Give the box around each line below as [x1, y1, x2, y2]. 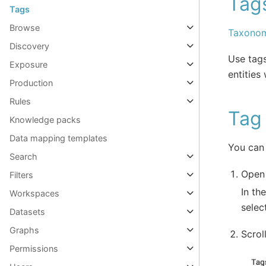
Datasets [9, 207, 45, 217]
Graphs [9, 225, 39, 236]
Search [9, 151, 37, 162]
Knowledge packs [9, 115, 81, 125]
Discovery [9, 41, 49, 52]
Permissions [9, 243, 58, 254]
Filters [9, 170, 33, 180]
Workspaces [9, 188, 59, 199]
